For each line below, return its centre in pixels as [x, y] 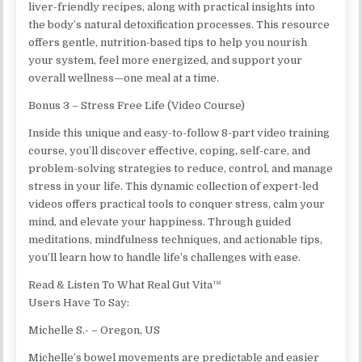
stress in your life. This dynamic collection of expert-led [174, 186]
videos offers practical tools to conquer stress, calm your [177, 204]
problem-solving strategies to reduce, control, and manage [181, 168]
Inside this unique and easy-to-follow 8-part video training [179, 133]
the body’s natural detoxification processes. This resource [179, 24]
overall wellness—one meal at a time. [124, 78]
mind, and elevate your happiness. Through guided [160, 221]
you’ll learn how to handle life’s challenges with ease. [165, 257]
